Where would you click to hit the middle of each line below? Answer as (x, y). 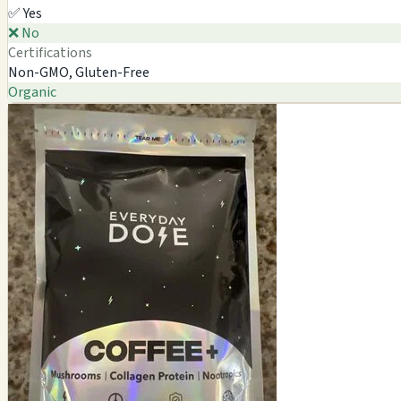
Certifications (50, 52)
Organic (32, 92)
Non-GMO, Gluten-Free (79, 72)
